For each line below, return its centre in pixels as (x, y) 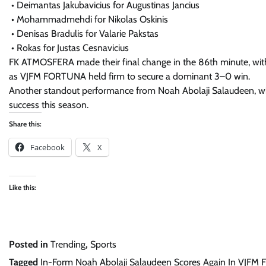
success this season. (49, 105)
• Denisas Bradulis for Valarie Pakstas (84, 34)
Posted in (30, 244)
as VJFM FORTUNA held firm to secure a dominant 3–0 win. (129, 76)
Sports (103, 244)
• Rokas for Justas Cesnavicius (69, 48)
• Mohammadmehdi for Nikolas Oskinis (88, 19)
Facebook (47, 147)
